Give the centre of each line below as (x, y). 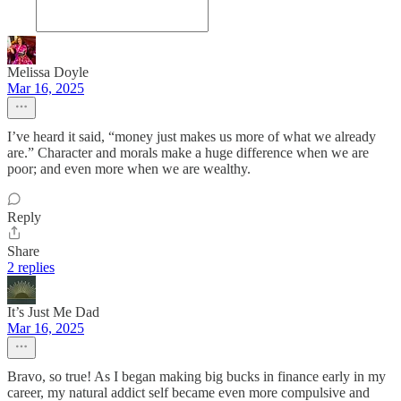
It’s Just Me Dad (53, 312)
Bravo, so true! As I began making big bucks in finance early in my (196, 377)
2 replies (31, 268)
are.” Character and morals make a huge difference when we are (188, 153)
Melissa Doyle (48, 73)
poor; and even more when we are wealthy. (129, 169)
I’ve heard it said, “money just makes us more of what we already (192, 137)
